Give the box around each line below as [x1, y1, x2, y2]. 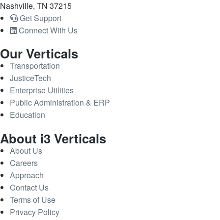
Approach [10, 169, 44, 181]
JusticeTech [10, 72, 51, 84]
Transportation [10, 60, 60, 72]
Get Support [20, 12, 61, 24]
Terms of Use [10, 193, 55, 205]
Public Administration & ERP [10, 97, 110, 109]
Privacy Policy [10, 206, 59, 218]
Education [10, 109, 45, 121]
